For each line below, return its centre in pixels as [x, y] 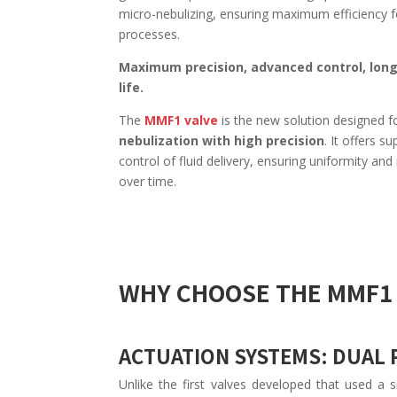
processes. [150, 35]
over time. [148, 182]
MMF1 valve [182, 121]
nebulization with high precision [222, 141]
